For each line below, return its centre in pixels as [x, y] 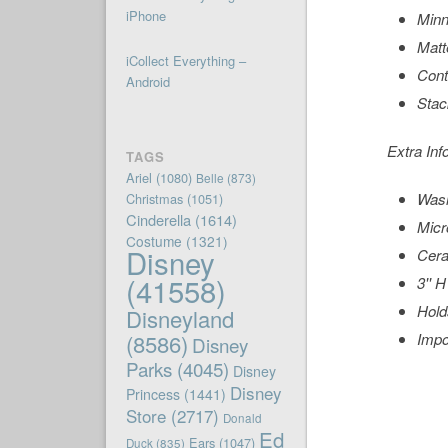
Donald [242, 418]
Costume [153, 241]
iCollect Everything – [185, 61]
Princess [152, 394]
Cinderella [158, 220]
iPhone [145, 16]
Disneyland [179, 319]
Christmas [154, 199]
